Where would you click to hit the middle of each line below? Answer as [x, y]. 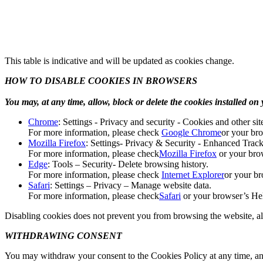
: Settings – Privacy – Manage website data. [131, 185]
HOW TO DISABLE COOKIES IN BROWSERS [101, 80]
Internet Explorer [193, 174]
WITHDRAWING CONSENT [63, 235]
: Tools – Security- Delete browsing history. [128, 164]
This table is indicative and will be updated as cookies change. [119, 60]
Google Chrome [191, 132]
